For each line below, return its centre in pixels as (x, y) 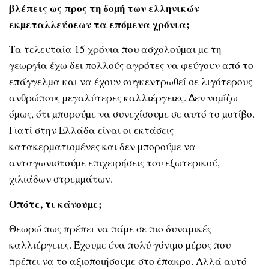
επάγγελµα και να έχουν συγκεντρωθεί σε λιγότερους (131, 82)
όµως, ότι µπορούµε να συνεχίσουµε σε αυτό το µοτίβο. (132, 114)
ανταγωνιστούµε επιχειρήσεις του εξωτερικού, (114, 163)
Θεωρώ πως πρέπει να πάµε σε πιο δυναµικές (110, 229)
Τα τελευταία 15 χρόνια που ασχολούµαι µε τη (115, 49)
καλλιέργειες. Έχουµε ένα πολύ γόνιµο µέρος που (120, 245)
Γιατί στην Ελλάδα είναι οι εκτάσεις (91, 130)
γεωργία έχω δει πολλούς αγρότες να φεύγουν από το (131, 65)
